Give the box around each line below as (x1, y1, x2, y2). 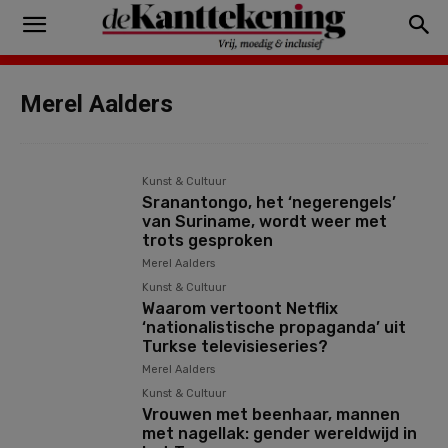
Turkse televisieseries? (142, 337, 329, 357)
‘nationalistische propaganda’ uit (142, 318, 407, 338)
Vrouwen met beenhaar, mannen (142, 405, 401, 425)
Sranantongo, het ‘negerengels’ (142, 193, 397, 212)
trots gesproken (142, 231, 274, 250)
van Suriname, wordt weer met (142, 212, 388, 231)
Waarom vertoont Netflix (142, 299, 339, 319)
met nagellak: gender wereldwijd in (142, 424, 418, 444)
